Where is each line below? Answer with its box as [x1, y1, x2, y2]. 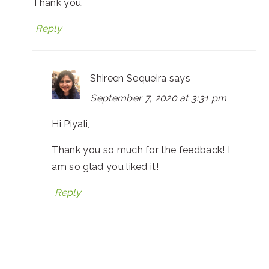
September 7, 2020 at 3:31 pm [90, 92, 227, 104]
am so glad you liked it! [52, 160, 159, 172]
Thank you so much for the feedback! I [52, 144, 231, 156]
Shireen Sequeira [90, 72, 167, 84]
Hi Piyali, [52, 118, 90, 130]
